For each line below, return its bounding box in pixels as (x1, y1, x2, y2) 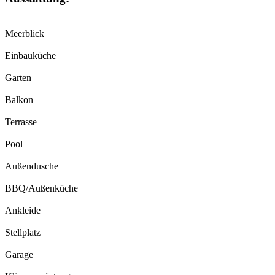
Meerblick (5, 28, 44, 39)
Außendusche (5, 160, 58, 171)
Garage (5, 249, 33, 260)
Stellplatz (5, 227, 41, 238)
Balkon (5, 94, 33, 105)
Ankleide (5, 204, 41, 215)
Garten (5, 72, 31, 83)
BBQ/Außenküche (5, 182, 78, 193)
